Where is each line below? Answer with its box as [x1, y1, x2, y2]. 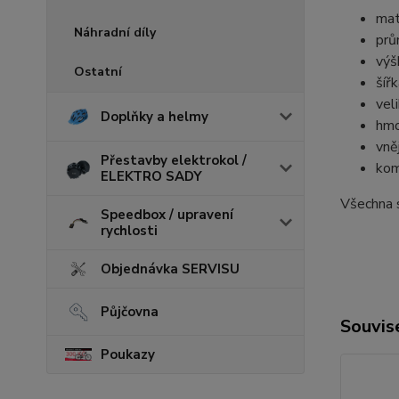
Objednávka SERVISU [101, 259, 240, 278]
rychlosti [101, 221, 158, 240]
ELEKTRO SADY [101, 167, 202, 185]
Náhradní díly [74, 23, 156, 41]
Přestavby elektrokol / [101, 151, 247, 169]
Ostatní [74, 62, 122, 80]
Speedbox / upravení [101, 205, 233, 224]
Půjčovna [101, 302, 159, 321]
